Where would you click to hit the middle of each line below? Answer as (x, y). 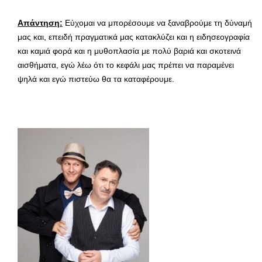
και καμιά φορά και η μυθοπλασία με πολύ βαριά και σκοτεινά (129, 51)
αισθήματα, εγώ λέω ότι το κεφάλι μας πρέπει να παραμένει (126, 65)
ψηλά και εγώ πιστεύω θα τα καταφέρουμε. (96, 79)
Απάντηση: (40, 23)
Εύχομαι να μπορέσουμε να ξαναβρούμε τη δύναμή (157, 23)
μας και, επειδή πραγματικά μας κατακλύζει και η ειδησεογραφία (134, 37)
